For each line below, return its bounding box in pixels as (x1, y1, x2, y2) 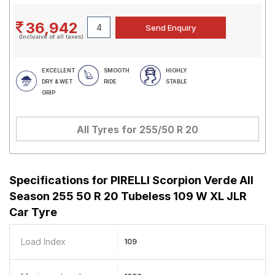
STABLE (166, 78, 187, 85)
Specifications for (9, 174, 110, 187)
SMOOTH (104, 67, 130, 74)
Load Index (21, 236, 66, 247)
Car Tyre (9, 206, 57, 219)
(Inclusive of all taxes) (19, 33, 83, 40)
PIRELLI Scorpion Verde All (110, 174, 254, 187)
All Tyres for (77, 123, 139, 136)
